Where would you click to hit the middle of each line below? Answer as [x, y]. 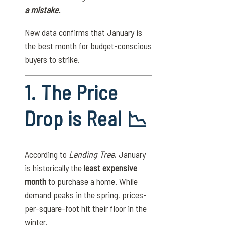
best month [58, 46]
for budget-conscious [115, 46]
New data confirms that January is [84, 32]
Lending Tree [92, 154]
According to [47, 154]
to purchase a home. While [92, 182]
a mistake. [43, 10]
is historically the [54, 168]
